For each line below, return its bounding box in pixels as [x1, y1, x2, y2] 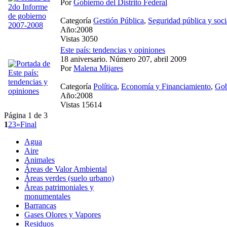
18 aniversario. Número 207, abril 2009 [60, 54, 186, 63]
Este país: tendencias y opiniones [60, 45, 165, 54]
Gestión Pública [93, 16, 144, 25]
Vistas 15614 [60, 100, 102, 109]
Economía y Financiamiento [121, 82, 211, 91]
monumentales [24, 192, 70, 201]
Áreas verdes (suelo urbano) [24, 173, 114, 182]
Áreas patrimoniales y [24, 182, 94, 192]
